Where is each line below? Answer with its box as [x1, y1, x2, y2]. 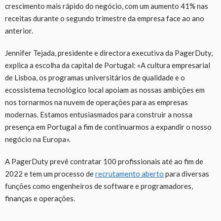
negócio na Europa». [5, 134, 71, 144]
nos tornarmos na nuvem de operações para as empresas [5, 97, 188, 107]
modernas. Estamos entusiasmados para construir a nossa [5, 110, 192, 119]
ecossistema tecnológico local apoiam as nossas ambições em [5, 85, 205, 94]
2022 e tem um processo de [5, 169, 95, 178]
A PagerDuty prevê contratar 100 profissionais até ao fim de [5, 156, 203, 166]
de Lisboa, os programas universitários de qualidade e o [5, 73, 185, 82]
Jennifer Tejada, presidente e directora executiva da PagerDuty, [5, 48, 213, 57]
